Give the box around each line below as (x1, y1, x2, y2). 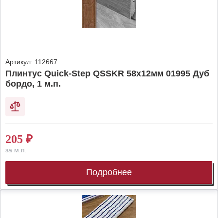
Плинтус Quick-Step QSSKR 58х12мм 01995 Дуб (5, 69, 209, 78)
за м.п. (5, 146, 27, 154)
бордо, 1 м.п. (5, 79, 61, 89)
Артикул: (5, 58, 33, 66)
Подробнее (86, 167, 132, 177)
